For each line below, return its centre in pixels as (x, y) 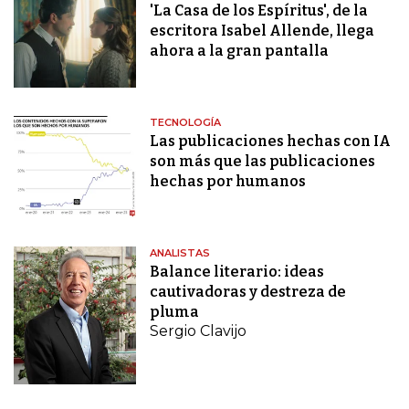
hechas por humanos (228, 181)
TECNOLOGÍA (186, 122)
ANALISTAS (180, 252)
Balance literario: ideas (237, 271)
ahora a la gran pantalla (240, 50)
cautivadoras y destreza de (248, 291)
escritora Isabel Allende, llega (262, 30)
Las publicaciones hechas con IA (271, 141)
